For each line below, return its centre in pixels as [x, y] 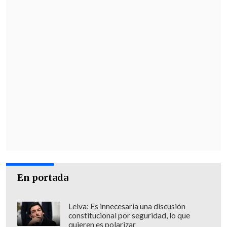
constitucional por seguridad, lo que [129, 216]
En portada [43, 178]
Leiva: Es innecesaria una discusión [127, 206]
